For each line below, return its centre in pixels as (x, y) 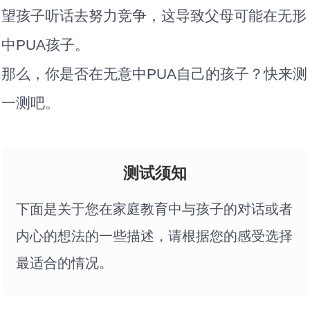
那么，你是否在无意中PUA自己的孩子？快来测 (155, 73)
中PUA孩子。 (46, 44)
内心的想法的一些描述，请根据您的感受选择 (155, 236)
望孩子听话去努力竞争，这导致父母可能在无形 (154, 15)
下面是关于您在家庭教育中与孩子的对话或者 (155, 209)
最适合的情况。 (65, 263)
